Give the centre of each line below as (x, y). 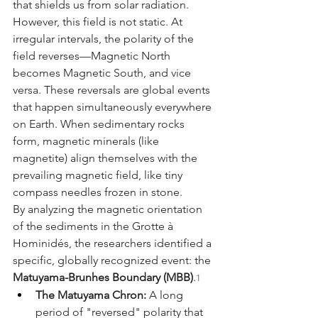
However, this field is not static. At (99, 22)
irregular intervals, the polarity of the (105, 39)
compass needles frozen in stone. (98, 192)
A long (166, 295)
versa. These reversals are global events (113, 90)
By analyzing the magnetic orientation (109, 209)
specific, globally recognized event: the (113, 261)
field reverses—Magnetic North (93, 56)
